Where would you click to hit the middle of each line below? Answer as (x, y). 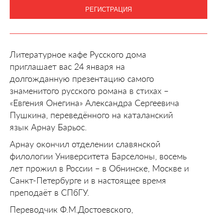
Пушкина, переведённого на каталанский (91, 115)
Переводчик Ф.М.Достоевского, (71, 209)
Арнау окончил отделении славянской (85, 144)
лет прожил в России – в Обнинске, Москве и (99, 168)
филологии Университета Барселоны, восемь (98, 156)
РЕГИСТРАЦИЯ (108, 9)
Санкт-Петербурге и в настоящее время (88, 180)
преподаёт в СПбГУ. (49, 192)
